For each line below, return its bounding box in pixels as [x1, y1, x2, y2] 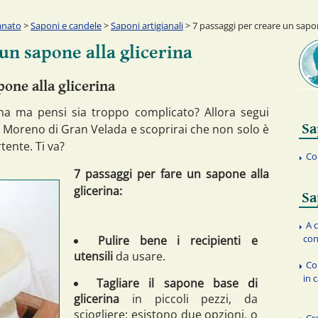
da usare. [113, 248, 165, 264]
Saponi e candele [31, 18, 102, 32]
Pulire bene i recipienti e [97, 232, 258, 248]
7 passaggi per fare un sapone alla [74, 165, 269, 182]
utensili [74, 248, 113, 264]
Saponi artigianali [111, 18, 183, 32]
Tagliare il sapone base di [97, 275, 258, 291]
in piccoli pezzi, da [119, 290, 258, 307]
